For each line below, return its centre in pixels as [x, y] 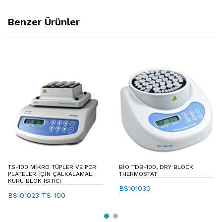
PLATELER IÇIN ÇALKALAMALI [51, 174]
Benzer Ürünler [44, 22]
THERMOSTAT [138, 174]
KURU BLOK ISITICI [34, 181]
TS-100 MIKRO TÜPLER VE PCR [52, 167]
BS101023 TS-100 [37, 195]
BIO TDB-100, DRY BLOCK [156, 167]
